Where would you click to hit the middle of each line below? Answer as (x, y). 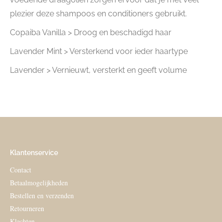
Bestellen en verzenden (42, 195)
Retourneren (27, 208)
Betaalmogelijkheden (39, 183)
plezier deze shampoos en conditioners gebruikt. (98, 14)
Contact (21, 170)
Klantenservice (34, 153)
